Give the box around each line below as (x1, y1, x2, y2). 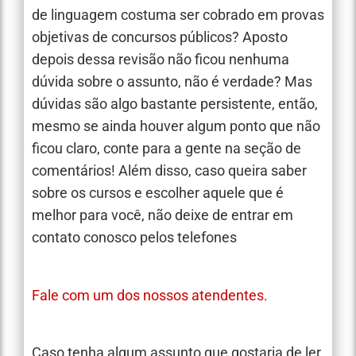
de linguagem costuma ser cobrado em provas (32, 6, 324, 24)
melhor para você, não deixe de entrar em (32, 207, 293, 224)
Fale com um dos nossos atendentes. (32, 286, 268, 304)
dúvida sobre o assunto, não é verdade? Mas (32, 73, 312, 91)
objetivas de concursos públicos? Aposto (32, 29, 288, 46)
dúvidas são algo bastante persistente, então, (32, 95, 318, 113)
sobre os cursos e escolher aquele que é (32, 184, 284, 202)
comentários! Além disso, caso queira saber (32, 162, 307, 180)
